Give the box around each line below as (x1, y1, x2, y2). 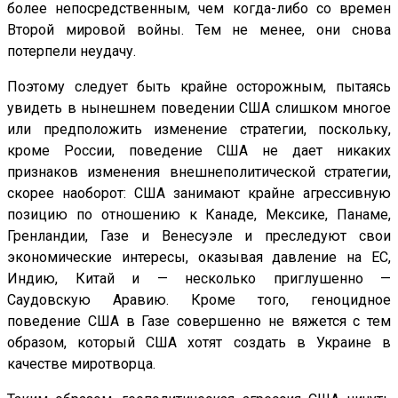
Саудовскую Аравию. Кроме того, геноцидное (7, 291, 391, 309)
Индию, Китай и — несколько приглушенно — (7, 270, 391, 288)
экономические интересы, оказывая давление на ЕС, (7, 249, 391, 267)
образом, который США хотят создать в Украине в (7, 334, 391, 352)
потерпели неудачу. (7, 43, 136, 60)
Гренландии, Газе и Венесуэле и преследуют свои (7, 227, 391, 245)
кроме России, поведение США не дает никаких (7, 142, 391, 160)
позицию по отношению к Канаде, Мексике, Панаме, (7, 206, 391, 224)
